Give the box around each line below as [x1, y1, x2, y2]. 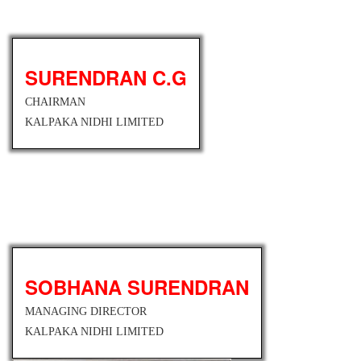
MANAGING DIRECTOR [25, 305, 147, 317]
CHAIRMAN [25, 95, 85, 108]
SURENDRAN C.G [25, 63, 187, 91]
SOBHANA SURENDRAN [25, 272, 249, 301]
